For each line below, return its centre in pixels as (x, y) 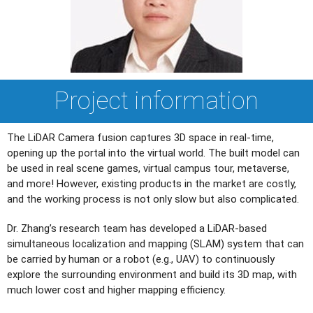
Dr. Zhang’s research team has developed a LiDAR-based (137, 228)
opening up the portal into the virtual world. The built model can (153, 153)
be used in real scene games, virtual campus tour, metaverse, (148, 168)
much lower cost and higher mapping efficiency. (116, 290)
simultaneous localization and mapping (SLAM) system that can (155, 243)
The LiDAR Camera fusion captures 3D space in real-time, (140, 137)
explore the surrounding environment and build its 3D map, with (152, 274)
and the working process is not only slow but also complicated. (153, 199)
